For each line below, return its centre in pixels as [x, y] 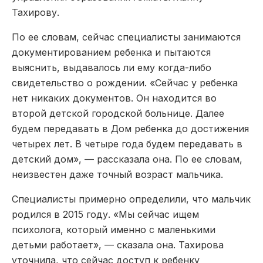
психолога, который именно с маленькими [114, 229]
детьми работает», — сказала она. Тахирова [118, 245]
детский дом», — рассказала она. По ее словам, [127, 159]
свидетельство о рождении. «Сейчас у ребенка [125, 82]
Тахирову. [36, 12]
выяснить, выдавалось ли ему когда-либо [112, 67]
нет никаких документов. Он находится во [114, 98]
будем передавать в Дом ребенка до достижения [130, 128]
